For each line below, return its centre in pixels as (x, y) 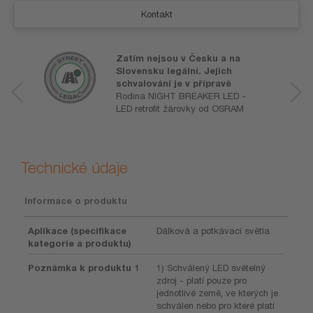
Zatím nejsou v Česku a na (178, 58)
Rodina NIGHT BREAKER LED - (181, 95)
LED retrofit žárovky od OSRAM (180, 108)
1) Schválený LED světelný (211, 268)
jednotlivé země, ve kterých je (217, 293)
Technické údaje (74, 167)
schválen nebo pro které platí (216, 305)
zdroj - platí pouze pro (202, 280)
